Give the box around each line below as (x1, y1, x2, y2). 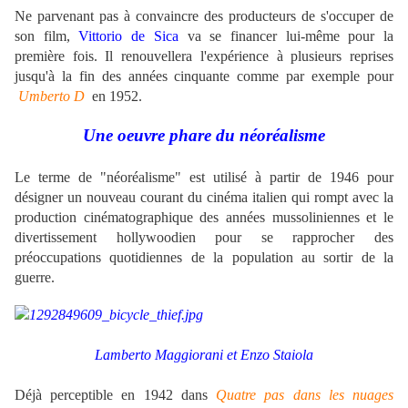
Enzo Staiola (240, 347, 313, 363)
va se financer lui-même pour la (178, 28, 394, 45)
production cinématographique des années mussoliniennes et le (15, 209, 393, 226)
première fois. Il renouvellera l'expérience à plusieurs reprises (15, 48, 393, 65)
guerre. (15, 270, 55, 286)
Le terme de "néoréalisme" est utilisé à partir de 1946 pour (15, 169, 393, 186)
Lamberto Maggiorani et (95, 347, 237, 363)
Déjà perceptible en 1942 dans (15, 387, 217, 403)
